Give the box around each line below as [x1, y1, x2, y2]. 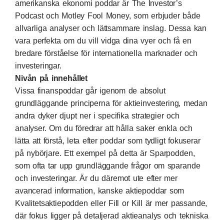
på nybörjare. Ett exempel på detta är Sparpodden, [15, 148, 195, 157]
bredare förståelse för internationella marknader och [15, 48, 197, 57]
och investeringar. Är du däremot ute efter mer [15, 173, 177, 182]
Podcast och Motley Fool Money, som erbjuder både [15, 11, 200, 20]
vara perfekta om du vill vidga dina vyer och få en [15, 36, 191, 45]
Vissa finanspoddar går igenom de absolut [15, 86, 165, 95]
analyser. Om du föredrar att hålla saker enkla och [15, 123, 192, 132]
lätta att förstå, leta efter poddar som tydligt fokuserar [15, 136, 200, 145]
